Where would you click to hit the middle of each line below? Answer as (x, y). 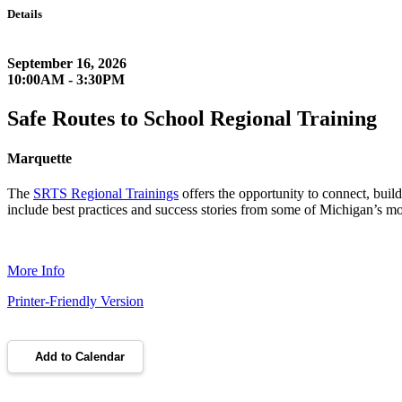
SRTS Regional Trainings (106, 193)
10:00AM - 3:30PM (66, 80)
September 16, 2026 (67, 64)
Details (25, 14)
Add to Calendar (80, 356)
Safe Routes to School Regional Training (192, 119)
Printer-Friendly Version (75, 301)
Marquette (39, 158)
